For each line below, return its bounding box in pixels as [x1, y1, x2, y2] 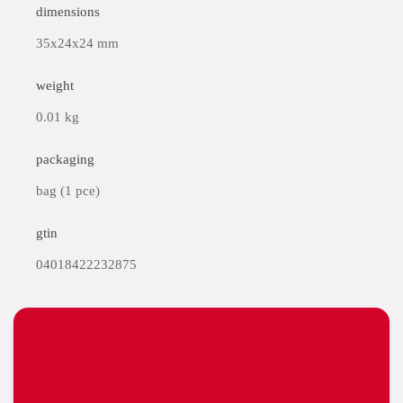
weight [36, 78, 74, 93]
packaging [36, 152, 94, 166]
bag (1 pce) [36, 184, 100, 198]
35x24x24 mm [36, 36, 119, 50]
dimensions [36, 4, 100, 19]
